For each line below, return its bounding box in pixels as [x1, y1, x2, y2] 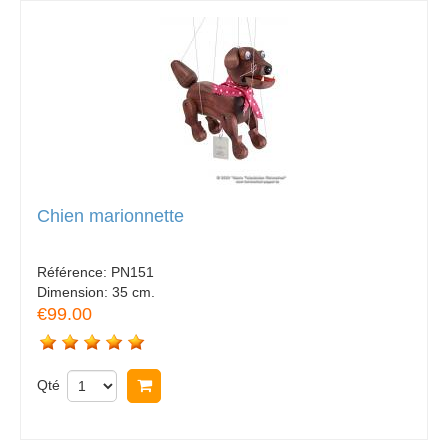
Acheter [164, 376, 219, 394]
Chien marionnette [37, 205, 184, 226]
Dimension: [37, 283, 112, 300]
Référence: [37, 263, 111, 280]
